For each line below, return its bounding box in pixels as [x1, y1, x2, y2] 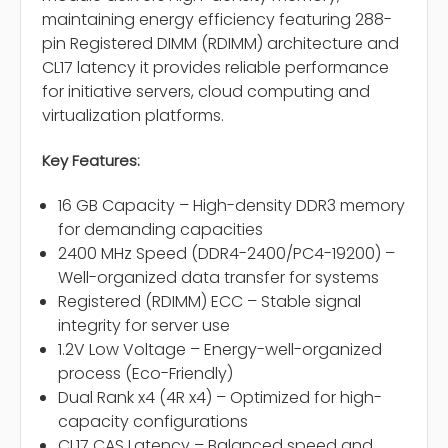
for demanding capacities [58, 218, 264, 242]
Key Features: [42, 150, 140, 172]
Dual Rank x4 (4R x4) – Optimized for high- [58, 386, 383, 410]
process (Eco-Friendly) [58, 362, 234, 386]
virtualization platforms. [42, 104, 224, 128]
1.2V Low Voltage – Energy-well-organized [58, 338, 383, 362]
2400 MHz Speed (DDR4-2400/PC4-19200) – [58, 242, 396, 266]
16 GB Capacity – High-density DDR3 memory [58, 194, 406, 218]
